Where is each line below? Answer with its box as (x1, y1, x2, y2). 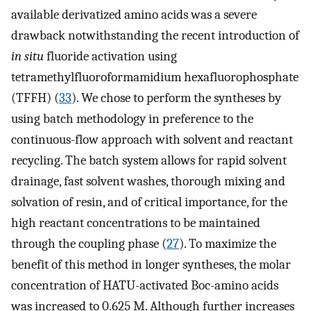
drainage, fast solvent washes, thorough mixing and (11, 174, 285, 190)
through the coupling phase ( (11, 236, 167, 252)
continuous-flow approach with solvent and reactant (11, 132, 293, 148)
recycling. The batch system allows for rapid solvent (11, 153, 287, 169)
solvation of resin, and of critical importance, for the (11, 194, 287, 210)
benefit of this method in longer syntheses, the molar (11, 257, 291, 273)
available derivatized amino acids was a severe (11, 7, 257, 23)
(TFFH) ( (11, 90, 59, 106)
